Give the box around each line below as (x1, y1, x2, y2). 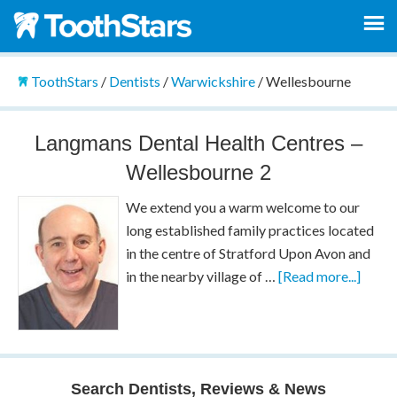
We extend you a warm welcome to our (126, 198, 361, 215)
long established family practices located (126, 221, 375, 238)
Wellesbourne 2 (126, 160, 271, 184)
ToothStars (30, 73, 98, 90)
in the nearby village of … (126, 267, 279, 284)
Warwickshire (170, 73, 255, 90)
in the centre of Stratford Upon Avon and (126, 244, 371, 261)
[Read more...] (278, 267, 362, 284)
